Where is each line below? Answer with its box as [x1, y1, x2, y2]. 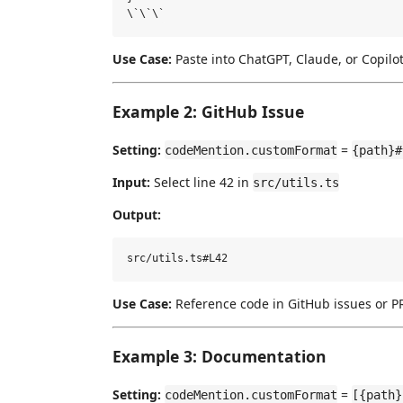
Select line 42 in [150, 173, 253, 191]
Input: [112, 173, 150, 191]
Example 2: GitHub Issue [112, 101, 304, 122]
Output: [112, 205, 161, 223]
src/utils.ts [253, 175, 339, 190]
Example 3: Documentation [112, 345, 327, 367]
